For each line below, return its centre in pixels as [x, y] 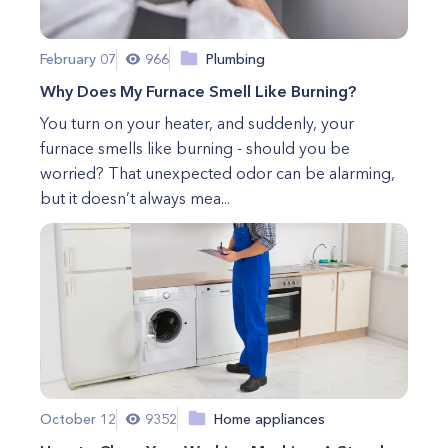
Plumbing [235, 58]
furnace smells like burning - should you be [195, 148]
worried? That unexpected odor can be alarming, [217, 173]
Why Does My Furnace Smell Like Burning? [198, 91]
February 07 [78, 58]
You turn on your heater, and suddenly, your [197, 123]
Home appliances [269, 418]
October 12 [78, 418]
